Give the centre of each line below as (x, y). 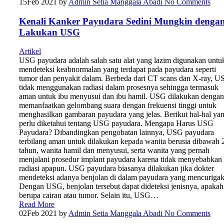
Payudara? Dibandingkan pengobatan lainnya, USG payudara (116, 132)
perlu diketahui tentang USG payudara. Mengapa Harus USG (116, 123)
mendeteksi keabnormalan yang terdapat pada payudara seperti (117, 69)
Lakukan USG (49, 32)
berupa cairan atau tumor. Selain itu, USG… (89, 195)
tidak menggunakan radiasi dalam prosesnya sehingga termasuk (119, 87)
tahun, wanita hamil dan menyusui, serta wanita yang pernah (114, 150)
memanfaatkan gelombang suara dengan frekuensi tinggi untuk (118, 105)
